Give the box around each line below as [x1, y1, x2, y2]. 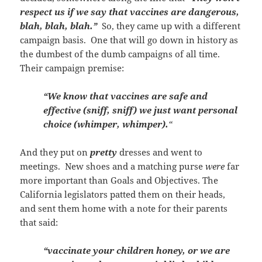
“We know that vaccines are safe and [43, 89, 208, 102]
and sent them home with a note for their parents [20, 202, 228, 214]
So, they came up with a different [102, 19, 241, 32]
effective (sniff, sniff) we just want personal [43, 104, 238, 116]
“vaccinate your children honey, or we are [43, 244, 230, 256]
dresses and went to [117, 146, 203, 158]
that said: [20, 216, 58, 228]
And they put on [20, 146, 91, 158]
